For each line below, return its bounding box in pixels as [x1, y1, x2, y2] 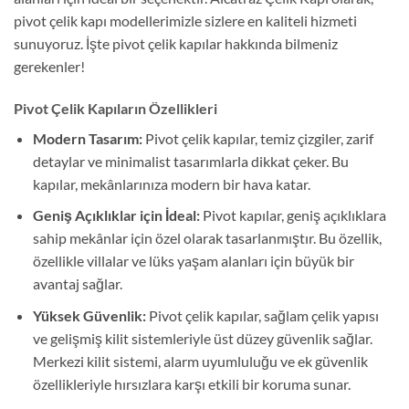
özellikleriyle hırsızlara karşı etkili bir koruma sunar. [32, 375, 351, 393]
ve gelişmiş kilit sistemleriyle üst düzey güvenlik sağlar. [32, 330, 372, 348]
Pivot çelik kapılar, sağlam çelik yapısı [145, 307, 379, 325]
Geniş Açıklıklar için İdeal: [32, 206, 200, 225]
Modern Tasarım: [32, 129, 142, 147]
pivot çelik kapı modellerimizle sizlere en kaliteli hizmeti [14, 12, 357, 30]
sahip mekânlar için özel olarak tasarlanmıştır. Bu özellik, [32, 229, 382, 247]
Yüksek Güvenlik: [32, 307, 146, 325]
